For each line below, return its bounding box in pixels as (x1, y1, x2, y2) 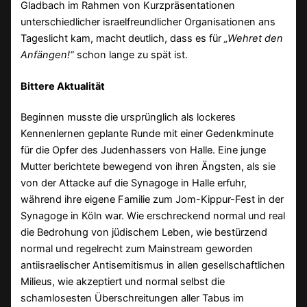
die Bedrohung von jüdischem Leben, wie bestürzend (21, 226, 268, 239)
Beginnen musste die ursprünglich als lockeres (21, 111, 236, 124)
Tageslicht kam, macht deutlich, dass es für (21, 32, 225, 45)
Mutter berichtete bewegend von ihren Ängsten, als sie (21, 160, 276, 173)
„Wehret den (224, 32, 284, 45)
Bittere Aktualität (21, 79, 106, 93)
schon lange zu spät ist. (74, 48, 188, 61)
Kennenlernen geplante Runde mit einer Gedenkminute (21, 127, 274, 140)
